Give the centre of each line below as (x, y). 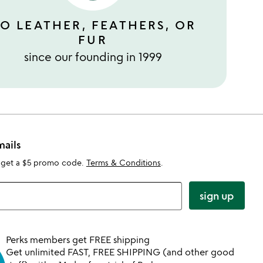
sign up (217, 196)
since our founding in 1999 (93, 57)
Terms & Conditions (123, 163)
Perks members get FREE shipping (77, 240)
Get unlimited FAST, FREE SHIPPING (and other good (120, 252)
